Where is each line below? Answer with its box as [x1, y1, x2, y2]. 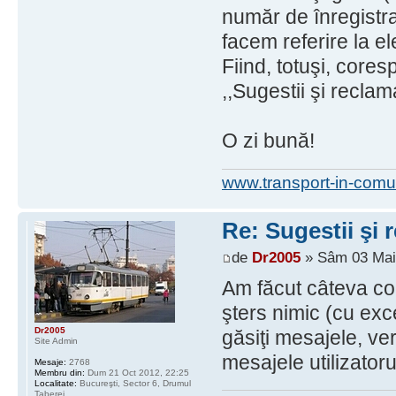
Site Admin [34, 336, 78, 346]
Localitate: [34, 378, 77, 389]
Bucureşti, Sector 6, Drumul [77, 378, 191, 389]
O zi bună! [221, 129, 315, 153]
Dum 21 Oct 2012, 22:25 [85, 368, 189, 378]
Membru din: [34, 368, 85, 378]
